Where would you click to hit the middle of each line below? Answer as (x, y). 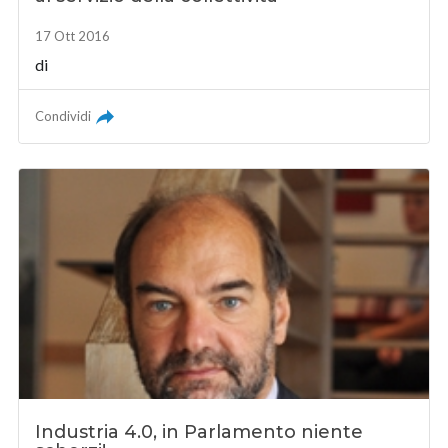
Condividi (63, 115)
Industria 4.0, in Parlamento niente (199, 431)
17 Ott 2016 (73, 35)
